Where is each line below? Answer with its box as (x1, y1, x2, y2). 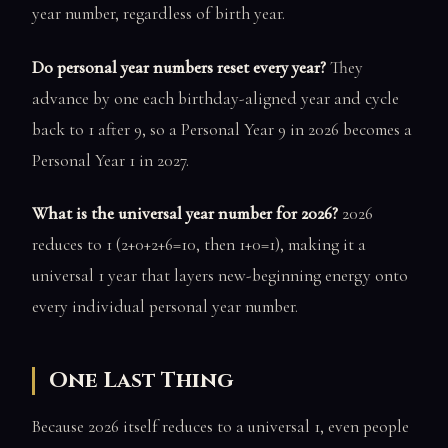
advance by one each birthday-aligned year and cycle (32, 87, 399, 109)
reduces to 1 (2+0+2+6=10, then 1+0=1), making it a (32, 234, 366, 256)
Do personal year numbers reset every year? (32, 56, 326, 78)
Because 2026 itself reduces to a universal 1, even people (32, 415, 409, 437)
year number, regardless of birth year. (32, 3, 285, 25)
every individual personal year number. (32, 296, 298, 318)
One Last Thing (49, 365, 234, 395)
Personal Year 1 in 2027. (32, 149, 189, 171)
